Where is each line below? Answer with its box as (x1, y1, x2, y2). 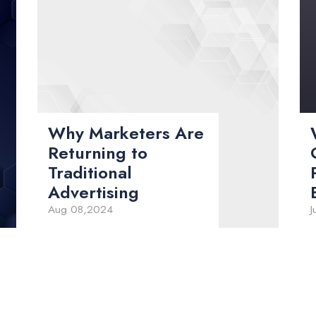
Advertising (48, 180, 139, 205)
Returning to (48, 140, 147, 166)
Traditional (48, 160, 132, 186)
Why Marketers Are (48, 121, 204, 146)
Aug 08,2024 (48, 202, 113, 218)
